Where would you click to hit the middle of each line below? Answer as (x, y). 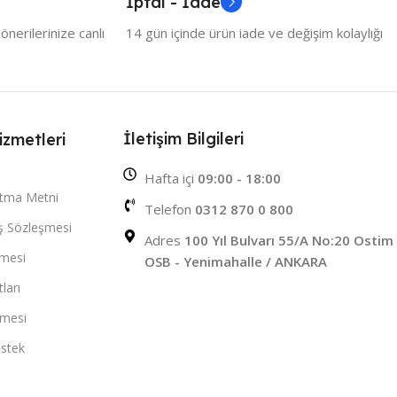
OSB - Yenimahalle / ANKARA (236, 262)
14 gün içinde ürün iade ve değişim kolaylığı (254, 33)
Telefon (170, 210)
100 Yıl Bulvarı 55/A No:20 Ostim (289, 241)
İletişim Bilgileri (184, 139)
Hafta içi (171, 179)
